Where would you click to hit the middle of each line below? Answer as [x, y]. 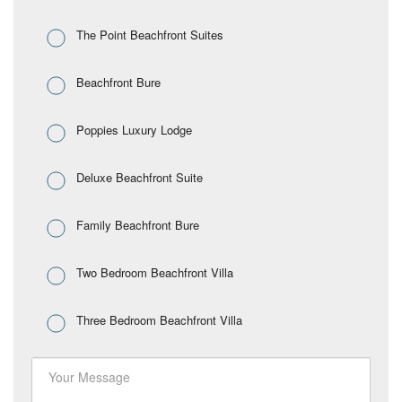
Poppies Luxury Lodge [134, 129]
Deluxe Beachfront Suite [140, 177]
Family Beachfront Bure [138, 224]
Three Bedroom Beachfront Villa [159, 319]
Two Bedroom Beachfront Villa [155, 272]
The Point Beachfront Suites [150, 34]
